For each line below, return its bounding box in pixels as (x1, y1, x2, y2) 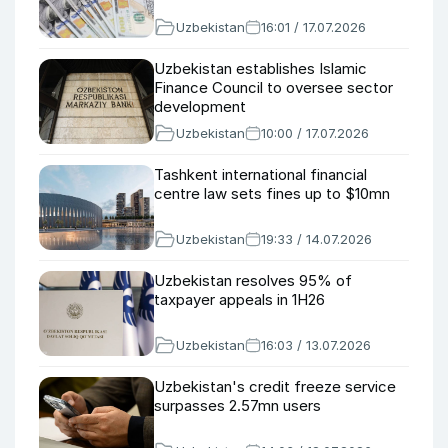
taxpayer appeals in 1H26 (154, 290, 325, 309)
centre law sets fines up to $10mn (154, 184, 390, 203)
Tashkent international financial (154, 165, 367, 184)
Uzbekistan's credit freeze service (154, 377, 396, 396)
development (154, 97, 246, 116)
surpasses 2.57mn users (154, 396, 321, 415)
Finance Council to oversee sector (154, 78, 393, 97)
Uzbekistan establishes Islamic (154, 59, 367, 78)
